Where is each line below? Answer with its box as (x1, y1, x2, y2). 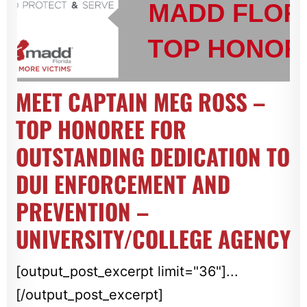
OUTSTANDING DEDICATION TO (15, 140, 290, 174)
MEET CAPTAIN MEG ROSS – (15, 85, 265, 119)
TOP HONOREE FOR (15, 112, 186, 147)
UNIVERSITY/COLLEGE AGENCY (15, 222, 291, 256)
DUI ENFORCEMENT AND (15, 167, 230, 201)
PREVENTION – (15, 195, 149, 229)
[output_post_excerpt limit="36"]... (15, 263, 238, 280)
